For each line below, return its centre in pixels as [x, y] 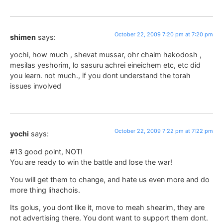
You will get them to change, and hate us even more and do [110, 180]
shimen [23, 37]
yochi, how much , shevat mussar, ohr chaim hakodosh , [106, 54]
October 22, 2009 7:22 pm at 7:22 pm [164, 131]
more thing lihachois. [45, 190]
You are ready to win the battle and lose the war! [91, 162]
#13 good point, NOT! [46, 151]
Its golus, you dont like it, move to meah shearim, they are [107, 208]
